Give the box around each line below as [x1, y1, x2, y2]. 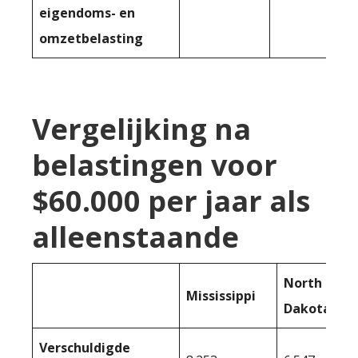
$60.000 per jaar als [32, 181, 310, 221]
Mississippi [186, 287, 256, 305]
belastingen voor [32, 145, 277, 185]
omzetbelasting [39, 30, 143, 48]
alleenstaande [32, 217, 239, 257]
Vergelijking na [32, 109, 251, 149]
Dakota [284, 300, 331, 318]
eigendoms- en [39, 4, 135, 22]
